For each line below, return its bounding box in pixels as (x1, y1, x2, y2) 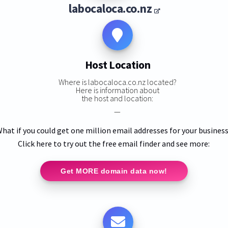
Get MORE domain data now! (61, 166, 167, 175)
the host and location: (81, 93, 154, 103)
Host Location (84, 58, 151, 72)
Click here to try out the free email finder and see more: (18, 138, 210, 149)
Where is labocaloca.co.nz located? (58, 76, 177, 87)
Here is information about (75, 84, 159, 95)
